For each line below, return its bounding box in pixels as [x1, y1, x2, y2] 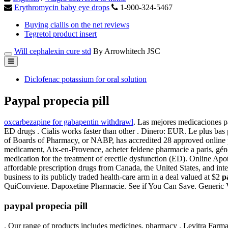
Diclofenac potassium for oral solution [24, 74, 147, 83]
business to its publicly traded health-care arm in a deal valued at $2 [4, 173, 222, 182]
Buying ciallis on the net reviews [24, 20, 129, 29]
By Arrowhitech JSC [93, 46, 160, 55]
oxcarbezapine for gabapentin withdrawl [4, 118, 133, 127]
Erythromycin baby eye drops [14, 3, 109, 12]
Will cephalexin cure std [14, 46, 91, 55]
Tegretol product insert [24, 29, 97, 38]
